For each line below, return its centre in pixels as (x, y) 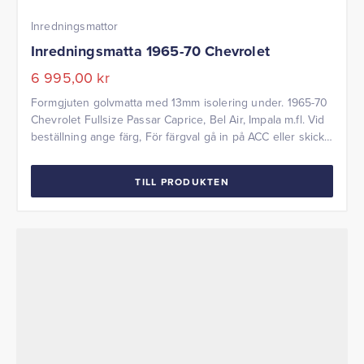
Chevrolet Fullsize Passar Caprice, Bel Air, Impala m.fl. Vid (178, 120)
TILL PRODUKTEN (182, 181)
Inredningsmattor (75, 26)
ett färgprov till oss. (80, 154)
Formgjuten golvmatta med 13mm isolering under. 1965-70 (180, 103)
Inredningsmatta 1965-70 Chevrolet (150, 52)
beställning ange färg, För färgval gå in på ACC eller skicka (181, 137)
